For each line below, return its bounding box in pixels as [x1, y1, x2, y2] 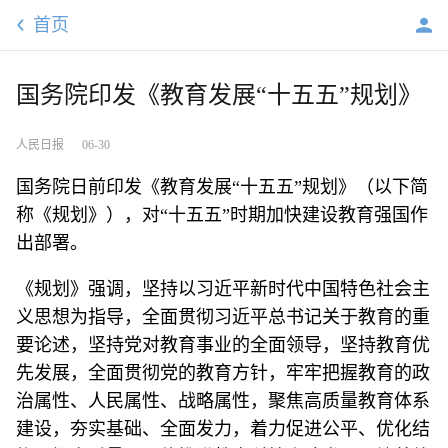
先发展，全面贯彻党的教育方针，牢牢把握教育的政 [16, 363, 430, 383]
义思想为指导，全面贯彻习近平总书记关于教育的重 [16, 307, 430, 327]
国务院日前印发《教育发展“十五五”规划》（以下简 [16, 177, 428, 197]
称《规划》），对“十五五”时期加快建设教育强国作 [16, 205, 428, 225]
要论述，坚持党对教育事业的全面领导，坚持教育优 [16, 335, 430, 355]
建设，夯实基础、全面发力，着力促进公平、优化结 [16, 419, 430, 439]
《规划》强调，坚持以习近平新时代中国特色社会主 [16, 279, 430, 299]
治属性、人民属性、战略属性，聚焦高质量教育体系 [16, 391, 430, 411]
